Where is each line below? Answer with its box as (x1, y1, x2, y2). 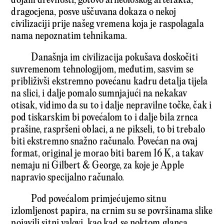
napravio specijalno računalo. (11, 172, 124, 184)
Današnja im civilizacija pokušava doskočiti (31, 52, 198, 64)
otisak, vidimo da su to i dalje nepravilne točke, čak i (11, 100, 211, 112)
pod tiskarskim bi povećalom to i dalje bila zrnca (11, 112, 198, 124)
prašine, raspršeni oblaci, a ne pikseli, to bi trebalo (11, 124, 205, 136)
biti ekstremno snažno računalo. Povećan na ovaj (11, 136, 198, 148)
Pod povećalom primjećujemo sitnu (31, 193, 166, 205)
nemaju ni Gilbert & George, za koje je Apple (11, 160, 184, 172)
